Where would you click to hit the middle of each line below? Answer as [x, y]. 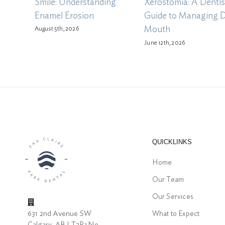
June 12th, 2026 [165, 42]
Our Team [168, 180]
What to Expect [176, 214]
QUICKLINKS [172, 142]
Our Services [173, 197]
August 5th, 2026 [57, 29]
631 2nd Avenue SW [60, 213]
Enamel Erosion [64, 16]
